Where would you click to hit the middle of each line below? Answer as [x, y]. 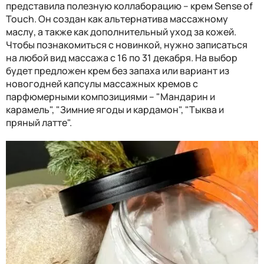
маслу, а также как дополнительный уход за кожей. [121, 32]
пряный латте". [39, 123]
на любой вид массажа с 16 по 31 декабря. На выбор [122, 58]
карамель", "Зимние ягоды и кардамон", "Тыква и [115, 110]
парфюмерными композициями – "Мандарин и [110, 97]
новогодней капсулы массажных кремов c [102, 84]
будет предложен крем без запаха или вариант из [118, 71]
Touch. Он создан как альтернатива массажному [117, 19]
